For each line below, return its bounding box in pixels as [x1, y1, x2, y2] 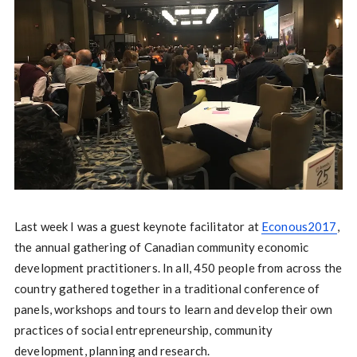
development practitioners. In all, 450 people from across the [14, 261, 343, 276]
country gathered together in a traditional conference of [14, 281, 320, 296]
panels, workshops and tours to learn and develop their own [14, 302, 333, 317]
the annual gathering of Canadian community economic [14, 240, 309, 255]
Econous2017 [261, 219, 337, 234]
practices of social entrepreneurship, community [14, 323, 273, 338]
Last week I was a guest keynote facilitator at [14, 219, 261, 234]
